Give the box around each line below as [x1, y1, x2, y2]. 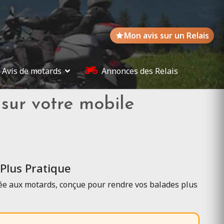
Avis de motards [2, 65, 61, 76]
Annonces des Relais [101, 65, 178, 76]
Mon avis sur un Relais [124, 30, 209, 41]
